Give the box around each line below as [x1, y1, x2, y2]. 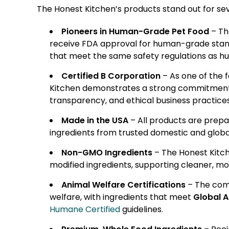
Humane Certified [50, 203, 120, 215]
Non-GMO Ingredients [61, 146, 152, 158]
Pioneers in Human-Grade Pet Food [61, 25, 209, 37]
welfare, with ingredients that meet [50, 191, 193, 203]
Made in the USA [61, 114, 128, 126]
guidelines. [120, 203, 163, 215]
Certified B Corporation [61, 70, 161, 82]
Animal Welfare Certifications [61, 178, 186, 191]
